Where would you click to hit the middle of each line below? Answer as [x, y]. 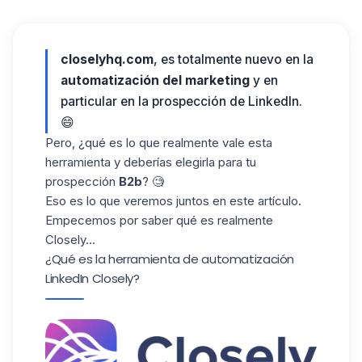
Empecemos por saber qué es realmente [159, 220]
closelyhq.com [107, 59]
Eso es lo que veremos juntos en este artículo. [173, 201]
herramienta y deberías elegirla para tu [151, 162]
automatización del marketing [155, 80]
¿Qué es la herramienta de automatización [170, 259]
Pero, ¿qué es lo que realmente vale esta [159, 143]
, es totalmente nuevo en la [234, 59]
